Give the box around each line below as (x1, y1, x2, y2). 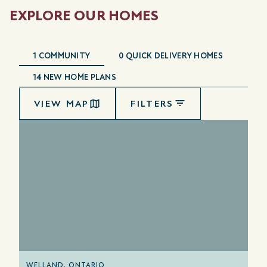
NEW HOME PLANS (41, 72, 117, 82)
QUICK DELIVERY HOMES (123, 50, 223, 61)
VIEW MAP (34, 97, 89, 110)
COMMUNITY (38, 50, 91, 61)
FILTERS (131, 97, 174, 110)
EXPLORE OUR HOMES (10, 7, 159, 24)
